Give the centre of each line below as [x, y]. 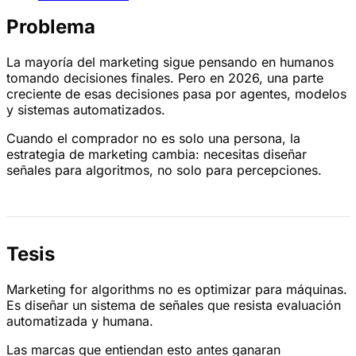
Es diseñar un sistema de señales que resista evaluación [174, 306]
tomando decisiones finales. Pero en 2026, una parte [165, 78]
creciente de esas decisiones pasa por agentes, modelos [176, 94]
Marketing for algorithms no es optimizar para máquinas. [177, 290]
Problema [51, 27]
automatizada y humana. [80, 321]
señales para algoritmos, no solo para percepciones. [164, 170]
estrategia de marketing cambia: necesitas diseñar [157, 155]
